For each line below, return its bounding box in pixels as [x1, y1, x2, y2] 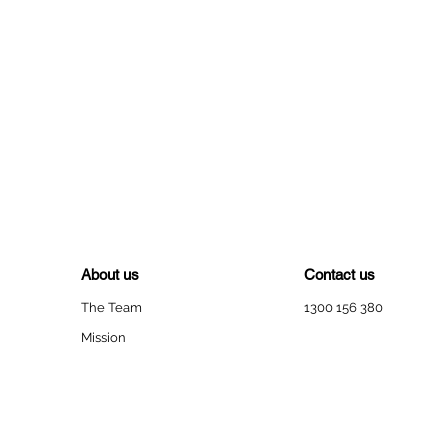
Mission [81, 330, 126, 345]
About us [81, 266, 143, 283]
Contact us [304, 266, 375, 283]
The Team [81, 300, 145, 315]
